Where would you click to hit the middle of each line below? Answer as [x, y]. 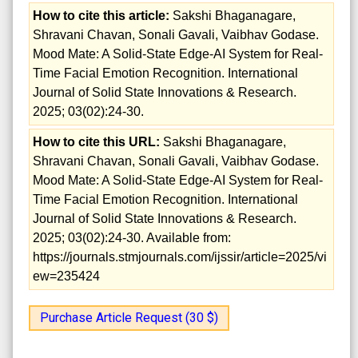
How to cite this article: [101, 15]
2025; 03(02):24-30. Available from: [132, 237]
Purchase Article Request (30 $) [129, 317]
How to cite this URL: [96, 141]
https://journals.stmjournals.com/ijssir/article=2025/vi [180, 257]
